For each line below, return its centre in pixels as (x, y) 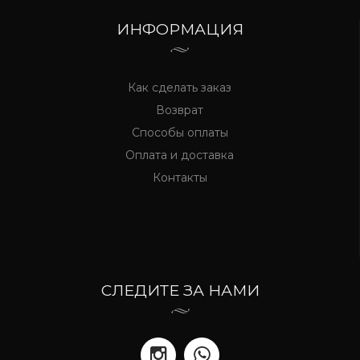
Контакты (180, 178)
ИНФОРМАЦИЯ (180, 29)
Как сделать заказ (180, 88)
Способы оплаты (180, 133)
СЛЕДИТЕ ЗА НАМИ (180, 290)
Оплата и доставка (180, 155)
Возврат (180, 110)
